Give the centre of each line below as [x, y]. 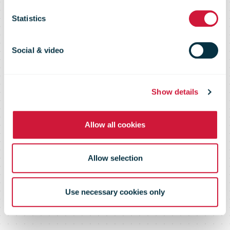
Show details [175, 92]
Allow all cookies [115, 124]
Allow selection [115, 158]
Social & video [38, 50]
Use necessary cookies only [115, 191]
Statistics [29, 18]
